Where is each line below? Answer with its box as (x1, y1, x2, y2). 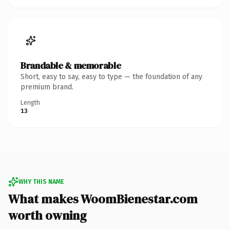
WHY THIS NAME (18, 178, 64, 185)
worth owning (8, 206, 87, 224)
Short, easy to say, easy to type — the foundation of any (21, 72, 202, 81)
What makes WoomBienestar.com (8, 190, 198, 207)
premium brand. (21, 82, 73, 91)
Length (21, 99, 40, 106)
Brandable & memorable (21, 59, 121, 72)
